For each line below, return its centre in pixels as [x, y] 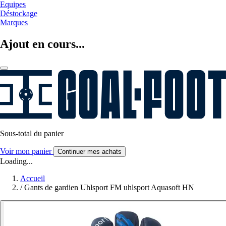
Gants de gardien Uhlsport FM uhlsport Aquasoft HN [109, 187]
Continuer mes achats [90, 151]
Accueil [33, 178]
